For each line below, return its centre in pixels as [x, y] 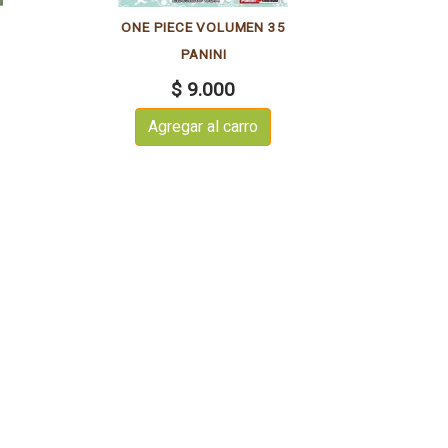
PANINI [203, 53]
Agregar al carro [203, 127]
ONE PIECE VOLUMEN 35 [203, 26]
